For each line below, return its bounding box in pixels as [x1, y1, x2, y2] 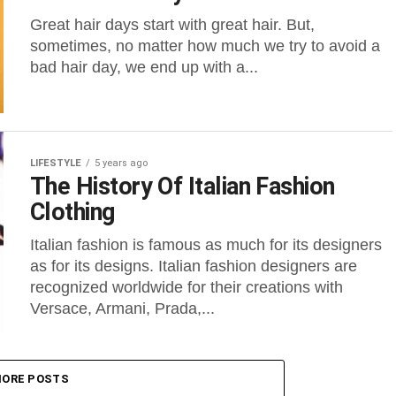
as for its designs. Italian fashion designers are [30, 257, 357, 275]
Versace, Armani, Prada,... [30, 300, 215, 317]
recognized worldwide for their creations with [30, 278, 343, 296]
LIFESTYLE [30, 157, 81, 169]
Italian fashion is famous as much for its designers [30, 236, 382, 254]
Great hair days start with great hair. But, [30, 16, 315, 34]
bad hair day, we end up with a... [30, 58, 258, 76]
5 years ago [95, 157, 148, 169]
